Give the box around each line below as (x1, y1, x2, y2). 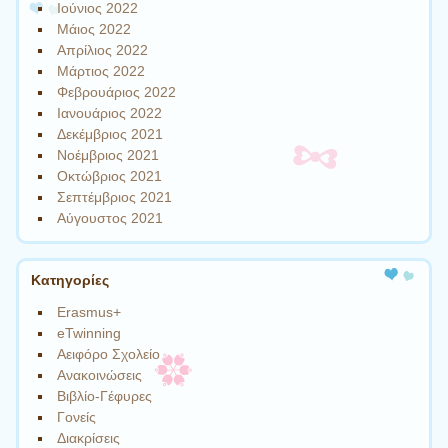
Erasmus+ (57, 303, 122, 320)
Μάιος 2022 (57, 20, 132, 37)
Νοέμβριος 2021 (57, 146, 160, 163)
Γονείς (57, 408, 97, 425)
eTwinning (57, 324, 122, 341)
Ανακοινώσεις (57, 366, 143, 383)
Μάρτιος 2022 (57, 62, 146, 79)
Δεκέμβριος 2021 (57, 125, 164, 142)
